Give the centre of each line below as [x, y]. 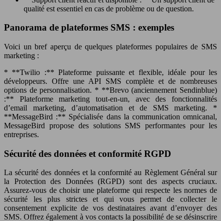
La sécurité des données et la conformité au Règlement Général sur [110, 173]
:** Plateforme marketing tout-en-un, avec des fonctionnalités [110, 99]
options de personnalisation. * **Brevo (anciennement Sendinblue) [110, 90]
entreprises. [21, 134]
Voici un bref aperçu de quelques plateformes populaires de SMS [110, 47]
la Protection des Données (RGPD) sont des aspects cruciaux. [110, 182]
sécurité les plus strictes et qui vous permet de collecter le [110, 199]
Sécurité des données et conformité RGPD [88, 153]
